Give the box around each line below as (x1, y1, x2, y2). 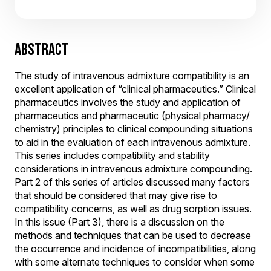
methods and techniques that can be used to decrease (15, 229, 251, 241)
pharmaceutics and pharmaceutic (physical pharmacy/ (15, 109, 250, 122)
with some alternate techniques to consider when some (15, 256, 255, 268)
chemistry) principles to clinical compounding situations (15, 123, 253, 135)
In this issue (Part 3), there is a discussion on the (15, 216, 224, 228)
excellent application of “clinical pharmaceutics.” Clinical (15, 83, 256, 95)
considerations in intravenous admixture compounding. (15, 163, 252, 175)
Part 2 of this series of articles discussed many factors (15, 176, 250, 188)
